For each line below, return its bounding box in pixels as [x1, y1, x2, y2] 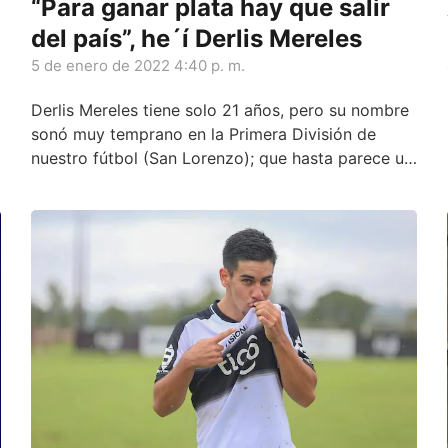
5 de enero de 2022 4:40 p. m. [30, 55, 245, 75]
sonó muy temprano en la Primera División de [30, 123, 376, 144]
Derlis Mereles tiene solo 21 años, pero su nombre [30, 99, 409, 120]
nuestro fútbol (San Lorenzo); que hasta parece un [30, 147, 413, 168]
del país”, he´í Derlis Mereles [30, 23, 362, 53]
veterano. [30, 171, 102, 192]
